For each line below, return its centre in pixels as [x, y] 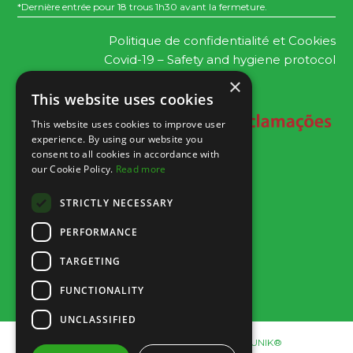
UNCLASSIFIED [98, 319]
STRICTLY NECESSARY [117, 203]
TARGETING [90, 261]
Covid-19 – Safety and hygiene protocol [219, 60]
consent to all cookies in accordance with [126, 154]
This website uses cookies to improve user [129, 124]
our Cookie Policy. [74, 169]
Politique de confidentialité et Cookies [222, 41]
